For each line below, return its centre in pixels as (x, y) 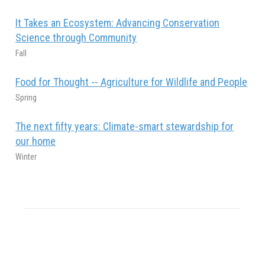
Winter (26, 156)
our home (36, 141)
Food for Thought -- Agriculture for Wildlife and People (132, 82)
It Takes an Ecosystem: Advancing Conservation (118, 22)
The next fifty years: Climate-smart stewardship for (125, 126)
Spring (26, 97)
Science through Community (76, 37)
